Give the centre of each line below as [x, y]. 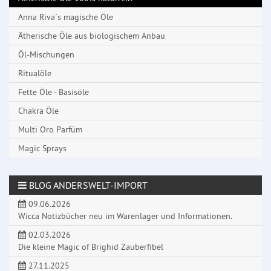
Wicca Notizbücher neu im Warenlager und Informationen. [125, 216]
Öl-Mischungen [46, 55]
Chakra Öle [38, 111]
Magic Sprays [42, 149]
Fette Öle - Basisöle [54, 92]
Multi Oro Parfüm [50, 130]
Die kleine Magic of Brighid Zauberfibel [91, 247]
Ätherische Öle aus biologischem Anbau [92, 36]
